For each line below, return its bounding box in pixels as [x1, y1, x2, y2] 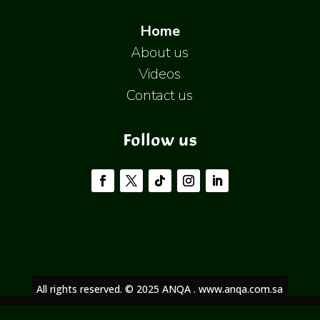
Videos [139, 64, 181, 84]
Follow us [122, 119, 197, 159]
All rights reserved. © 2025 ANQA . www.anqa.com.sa [36, 282, 284, 296]
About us [131, 42, 189, 62]
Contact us [126, 85, 194, 105]
